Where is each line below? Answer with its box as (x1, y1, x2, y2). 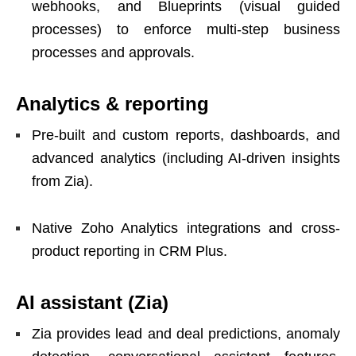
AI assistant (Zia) (16, 291, 168, 313)
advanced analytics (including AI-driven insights (32, 149, 340, 166)
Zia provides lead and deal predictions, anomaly (32, 325, 340, 342)
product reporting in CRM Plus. (32, 242, 227, 259)
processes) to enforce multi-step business (32, 21, 340, 37)
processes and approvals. (32, 44, 195, 60)
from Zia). (32, 172, 93, 189)
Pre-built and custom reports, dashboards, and (32, 126, 340, 143)
